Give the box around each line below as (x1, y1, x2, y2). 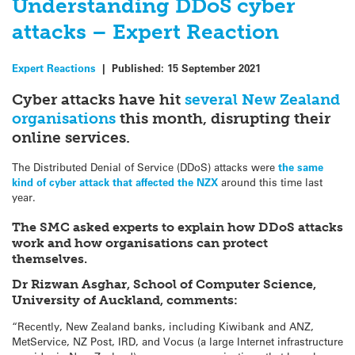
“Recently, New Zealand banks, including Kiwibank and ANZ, (12, 319, 314, 333)
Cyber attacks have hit (12, 90, 185, 109)
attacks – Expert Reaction (12, 20, 279, 45)
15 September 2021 (167, 61, 261, 75)
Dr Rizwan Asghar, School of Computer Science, (12, 277, 316, 292)
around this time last (218, 174, 323, 189)
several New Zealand (185, 90, 340, 109)
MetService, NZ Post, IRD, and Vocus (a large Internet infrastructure (12, 334, 343, 348)
